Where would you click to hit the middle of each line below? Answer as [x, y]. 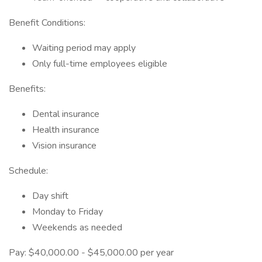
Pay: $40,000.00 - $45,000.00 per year [91, 253]
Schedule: [28, 171]
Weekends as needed [77, 227]
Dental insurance [66, 114]
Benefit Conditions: [47, 23]
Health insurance [66, 130]
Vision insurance [64, 146]
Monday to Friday [68, 212]
